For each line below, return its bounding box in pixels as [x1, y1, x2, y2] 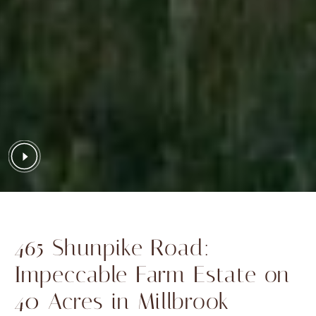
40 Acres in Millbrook [14, 288, 230, 315]
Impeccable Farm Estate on [14, 261, 290, 288]
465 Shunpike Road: [14, 234, 211, 261]
